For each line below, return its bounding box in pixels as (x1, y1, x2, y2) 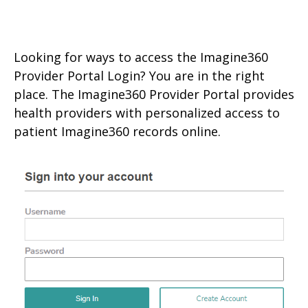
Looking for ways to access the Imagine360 (14, 49, 268, 65)
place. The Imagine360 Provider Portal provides (14, 86, 294, 102)
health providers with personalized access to (14, 104, 280, 121)
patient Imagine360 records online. (14, 123, 221, 140)
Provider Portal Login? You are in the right (14, 67, 265, 84)
